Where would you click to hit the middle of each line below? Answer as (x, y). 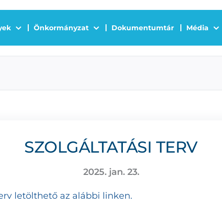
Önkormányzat (61, 28)
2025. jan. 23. (111, 172)
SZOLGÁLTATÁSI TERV (111, 147)
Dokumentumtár (142, 28)
